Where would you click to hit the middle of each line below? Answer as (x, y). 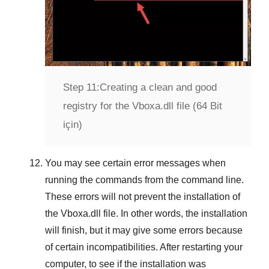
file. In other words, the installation (174, 213)
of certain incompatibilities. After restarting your (144, 247)
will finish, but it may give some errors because (144, 230)
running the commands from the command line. (144, 180)
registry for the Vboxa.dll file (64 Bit (143, 106)
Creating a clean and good (158, 87)
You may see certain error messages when (135, 163)
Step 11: (81, 87)
